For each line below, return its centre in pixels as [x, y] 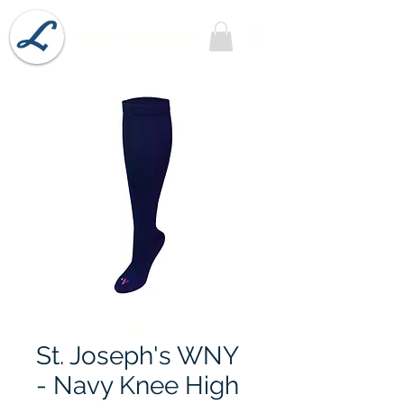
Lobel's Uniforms [133, 37]
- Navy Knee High [138, 386]
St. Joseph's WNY [137, 356]
